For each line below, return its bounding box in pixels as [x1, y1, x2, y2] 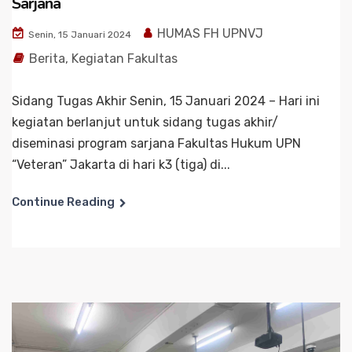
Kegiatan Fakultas [71, 50, 178, 66]
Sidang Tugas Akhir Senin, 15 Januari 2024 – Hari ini [12, 93, 320, 108]
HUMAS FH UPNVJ [154, 25, 263, 41]
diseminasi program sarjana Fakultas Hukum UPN [12, 135, 301, 151]
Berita [29, 50, 65, 66]
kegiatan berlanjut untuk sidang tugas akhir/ [12, 114, 278, 130]
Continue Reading [12, 194, 115, 209]
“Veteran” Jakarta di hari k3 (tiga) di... [12, 156, 230, 172]
